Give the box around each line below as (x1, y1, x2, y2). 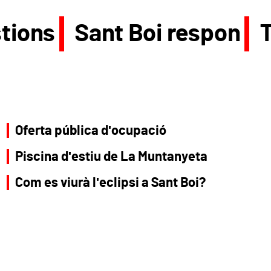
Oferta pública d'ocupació (15, 123, 167, 137)
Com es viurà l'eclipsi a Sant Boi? (15, 175, 206, 189)
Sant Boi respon (74, 21, 241, 46)
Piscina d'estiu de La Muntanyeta (15, 149, 208, 163)
